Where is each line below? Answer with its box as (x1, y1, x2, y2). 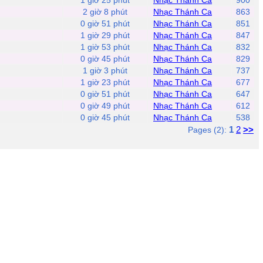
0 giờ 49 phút (80, 101, 130, 110)
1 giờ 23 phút (80, 77, 130, 87)
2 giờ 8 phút (83, 7, 127, 16)
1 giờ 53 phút (80, 42, 130, 52)
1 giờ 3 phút (83, 66, 127, 75)
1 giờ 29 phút (80, 31, 130, 40)
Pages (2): (188, 125, 229, 134)
